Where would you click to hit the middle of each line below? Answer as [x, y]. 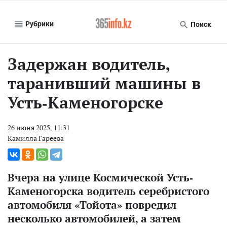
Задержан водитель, [89, 64]
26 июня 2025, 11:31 [39, 127]
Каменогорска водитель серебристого [108, 191]
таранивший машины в [104, 83]
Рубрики [39, 24]
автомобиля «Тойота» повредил [92, 205]
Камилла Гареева [36, 138]
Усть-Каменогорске [85, 102]
